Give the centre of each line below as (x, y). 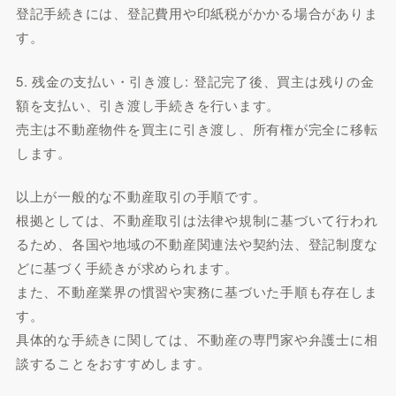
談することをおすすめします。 (113, 363)
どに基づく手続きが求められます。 (127, 267)
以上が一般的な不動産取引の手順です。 (141, 196)
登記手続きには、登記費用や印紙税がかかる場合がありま (197, 13)
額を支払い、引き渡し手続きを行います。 (148, 104)
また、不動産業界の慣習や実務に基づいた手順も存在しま (197, 291)
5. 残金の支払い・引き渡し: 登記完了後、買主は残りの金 (195, 80)
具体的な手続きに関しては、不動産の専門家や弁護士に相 (197, 339)
